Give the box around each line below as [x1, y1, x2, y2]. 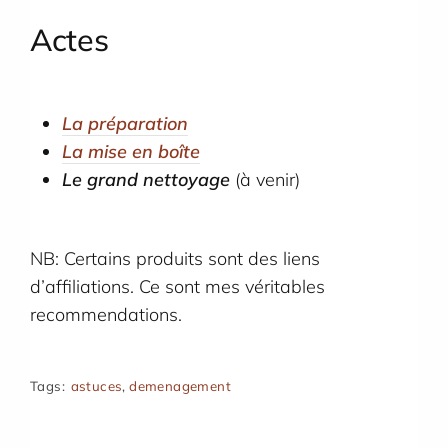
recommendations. [30, 302, 182, 326]
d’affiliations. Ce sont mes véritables [30, 274, 325, 298]
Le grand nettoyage [62, 168, 231, 192]
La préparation [62, 112, 189, 136]
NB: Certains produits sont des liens [30, 246, 320, 270]
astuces [70, 378, 123, 395]
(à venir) [230, 168, 301, 192]
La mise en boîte [62, 140, 201, 164]
